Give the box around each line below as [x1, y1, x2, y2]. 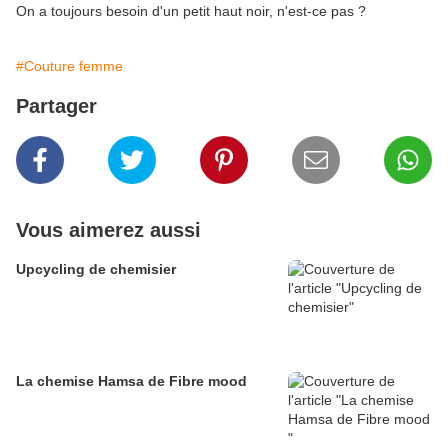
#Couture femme [16, 58, 123, 75]
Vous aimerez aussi [16, 219, 201, 242]
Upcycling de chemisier [16, 261, 176, 278]
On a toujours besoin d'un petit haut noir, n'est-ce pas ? [16, 3, 366, 20]
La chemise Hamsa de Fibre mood [16, 373, 247, 390]
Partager [16, 95, 97, 118]
